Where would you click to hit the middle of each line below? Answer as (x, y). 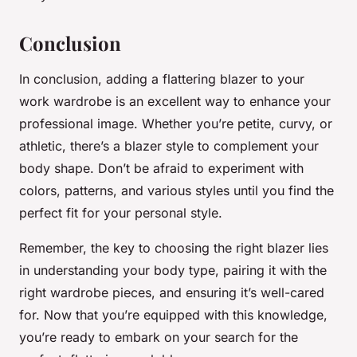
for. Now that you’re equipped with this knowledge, (173, 315)
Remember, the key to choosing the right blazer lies (174, 248)
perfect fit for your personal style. (121, 213)
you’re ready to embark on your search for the (159, 337)
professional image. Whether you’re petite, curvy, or (176, 124)
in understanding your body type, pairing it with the (173, 271)
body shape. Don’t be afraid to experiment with (161, 169)
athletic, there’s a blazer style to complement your (169, 146)
